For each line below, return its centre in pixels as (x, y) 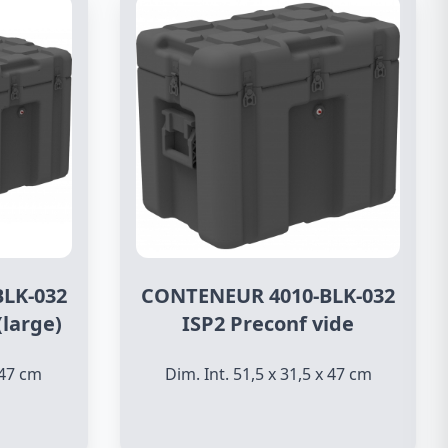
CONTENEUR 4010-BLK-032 (268, 295)
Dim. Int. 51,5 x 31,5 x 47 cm (268, 374)
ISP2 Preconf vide (268, 323)
